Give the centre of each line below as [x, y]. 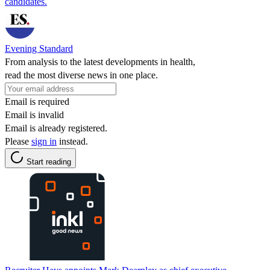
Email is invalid [34, 115]
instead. [72, 141]
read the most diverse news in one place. [81, 75]
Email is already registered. [56, 128]
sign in [44, 141]
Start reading [49, 162]
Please [18, 141]
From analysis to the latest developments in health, [100, 61]
